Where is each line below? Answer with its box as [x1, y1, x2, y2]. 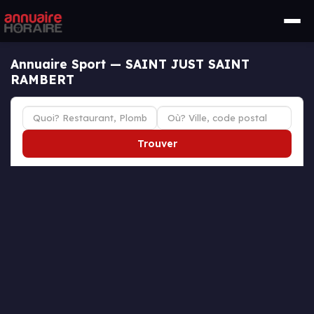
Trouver [137, 137, 177, 150]
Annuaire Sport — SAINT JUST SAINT [11, 56, 250, 71]
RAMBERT [11, 71, 74, 87]
